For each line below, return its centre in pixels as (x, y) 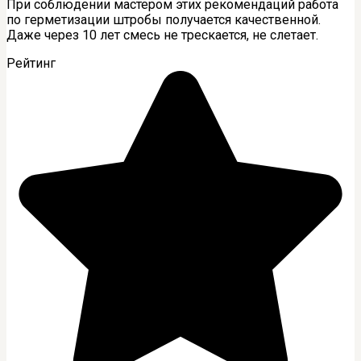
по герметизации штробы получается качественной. (164, 19)
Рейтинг (31, 63)
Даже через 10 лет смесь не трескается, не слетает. (162, 35)
